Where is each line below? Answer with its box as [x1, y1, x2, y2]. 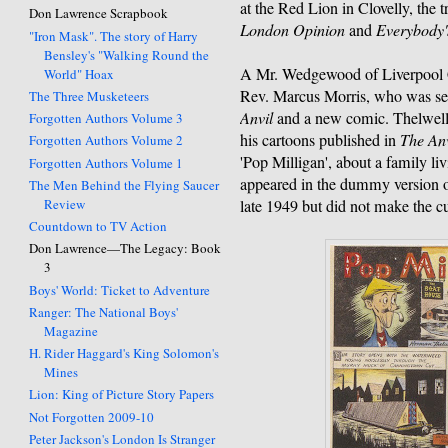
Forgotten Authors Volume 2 [29, 131, 184, 150]
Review [44, 194, 86, 213]
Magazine [44, 321, 99, 340]
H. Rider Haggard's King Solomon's [29, 344, 220, 363]
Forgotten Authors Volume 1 [29, 153, 184, 172]
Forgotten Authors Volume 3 [29, 109, 184, 128]
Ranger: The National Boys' [29, 302, 179, 321]
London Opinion [240, 19, 346, 41]
